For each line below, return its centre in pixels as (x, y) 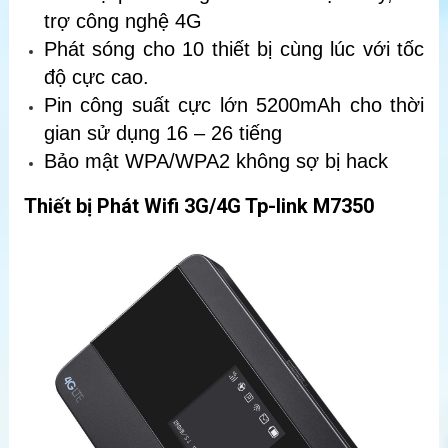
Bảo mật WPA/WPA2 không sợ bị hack (216, 161)
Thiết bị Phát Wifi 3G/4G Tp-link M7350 (199, 206)
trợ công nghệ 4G (123, 21)
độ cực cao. (96, 77)
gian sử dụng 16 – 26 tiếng (163, 133)
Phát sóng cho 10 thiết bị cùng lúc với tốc (234, 49)
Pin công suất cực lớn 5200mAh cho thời (234, 105)
